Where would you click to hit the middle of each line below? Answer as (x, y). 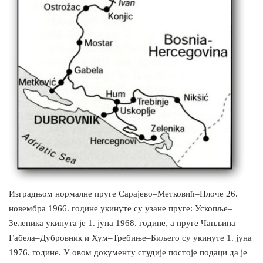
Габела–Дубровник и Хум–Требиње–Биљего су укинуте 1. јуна (130, 238)
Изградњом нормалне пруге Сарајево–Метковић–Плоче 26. (123, 194)
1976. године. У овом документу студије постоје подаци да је (128, 253)
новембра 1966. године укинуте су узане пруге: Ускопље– (121, 209)
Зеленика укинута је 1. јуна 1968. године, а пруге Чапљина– (124, 223)
